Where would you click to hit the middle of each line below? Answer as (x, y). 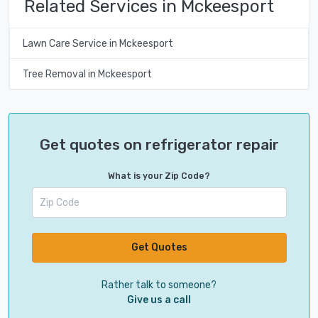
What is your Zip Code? (159, 176)
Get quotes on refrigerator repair (159, 145)
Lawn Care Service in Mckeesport (98, 43)
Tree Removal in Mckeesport (87, 74)
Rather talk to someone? (159, 285)
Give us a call (159, 300)
